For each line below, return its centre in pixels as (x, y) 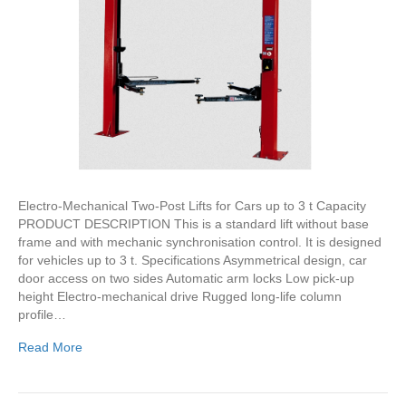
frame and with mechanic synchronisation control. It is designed (200, 242)
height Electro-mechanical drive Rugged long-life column (180, 296)
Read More (50, 347)
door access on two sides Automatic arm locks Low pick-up (186, 278)
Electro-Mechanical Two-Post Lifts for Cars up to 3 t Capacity (192, 205)
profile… (42, 314)
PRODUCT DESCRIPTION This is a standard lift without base (193, 223)
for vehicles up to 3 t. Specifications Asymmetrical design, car (193, 260)
